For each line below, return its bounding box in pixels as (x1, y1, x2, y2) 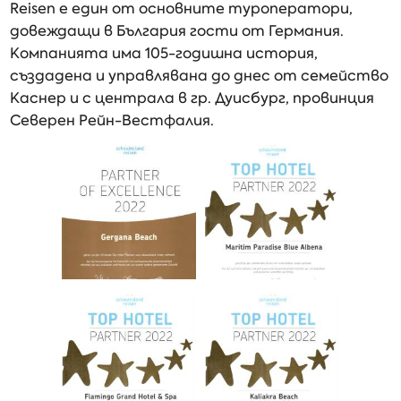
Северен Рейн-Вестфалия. (10, 111, 215, 130)
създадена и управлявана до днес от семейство (10, 66, 389, 85)
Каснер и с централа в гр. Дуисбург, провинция (10, 89, 375, 107)
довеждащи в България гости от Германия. (10, 21, 345, 40)
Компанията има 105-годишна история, (10, 44, 319, 63)
